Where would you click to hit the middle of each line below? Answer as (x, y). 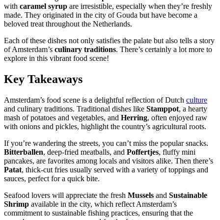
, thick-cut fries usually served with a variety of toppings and (115, 169)
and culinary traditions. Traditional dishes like (75, 109)
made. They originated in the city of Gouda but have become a (101, 15)
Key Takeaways (43, 79)
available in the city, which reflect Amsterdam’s (103, 204)
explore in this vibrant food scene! (56, 58)
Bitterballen (24, 152)
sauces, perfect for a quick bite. (52, 178)
